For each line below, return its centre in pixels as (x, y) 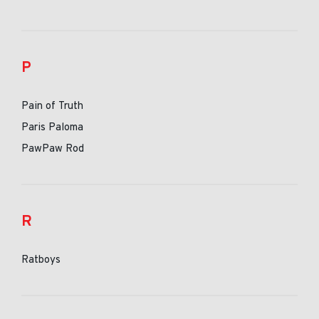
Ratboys (41, 260)
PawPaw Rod (53, 149)
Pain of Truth (52, 106)
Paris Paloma (52, 128)
